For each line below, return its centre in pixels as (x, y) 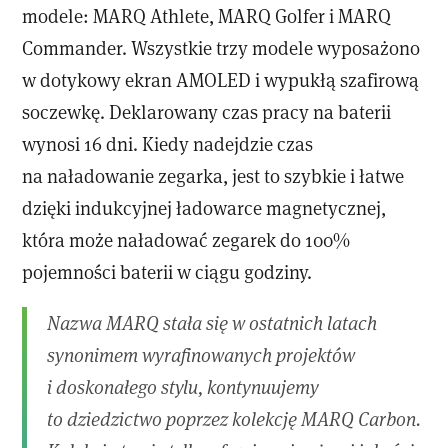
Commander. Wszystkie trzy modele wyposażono (221, 47)
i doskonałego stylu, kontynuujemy (183, 387)
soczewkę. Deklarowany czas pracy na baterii (207, 111)
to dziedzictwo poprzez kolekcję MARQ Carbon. (234, 419)
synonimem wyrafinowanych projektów (201, 355)
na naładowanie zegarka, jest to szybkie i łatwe (213, 175)
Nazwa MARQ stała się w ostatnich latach (212, 323)
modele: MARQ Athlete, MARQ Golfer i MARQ (207, 15)
